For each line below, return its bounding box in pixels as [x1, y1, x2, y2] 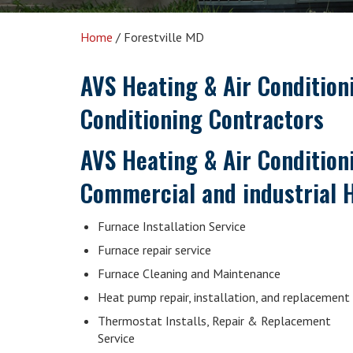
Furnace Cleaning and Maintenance [98, 266, 281, 281]
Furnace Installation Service [98, 218, 246, 234]
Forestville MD [124, 29, 204, 45]
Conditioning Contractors [80, 101, 324, 136]
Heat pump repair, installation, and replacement [98, 289, 350, 305]
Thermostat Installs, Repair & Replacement [98, 313, 331, 329]
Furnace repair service [98, 242, 211, 258]
